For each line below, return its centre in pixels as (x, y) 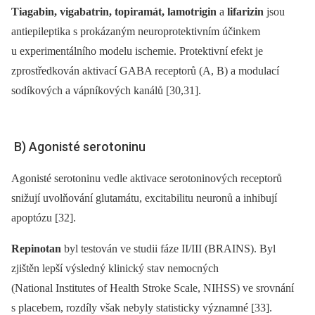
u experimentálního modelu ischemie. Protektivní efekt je (137, 51)
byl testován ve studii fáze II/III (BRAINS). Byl (168, 248)
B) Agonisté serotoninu (78, 146)
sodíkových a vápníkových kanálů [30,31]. (106, 90)
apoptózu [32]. (44, 217)
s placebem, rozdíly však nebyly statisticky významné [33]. (142, 307)
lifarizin (247, 11)
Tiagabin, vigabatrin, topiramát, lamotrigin (114, 11)
